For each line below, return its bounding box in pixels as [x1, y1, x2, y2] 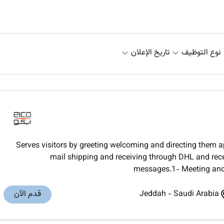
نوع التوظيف [181, 46, 221, 59]
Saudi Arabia [173, 188, 219, 201]
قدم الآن [14, 188, 41, 201]
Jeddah [139, 188, 166, 201]
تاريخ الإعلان [131, 46, 169, 59]
